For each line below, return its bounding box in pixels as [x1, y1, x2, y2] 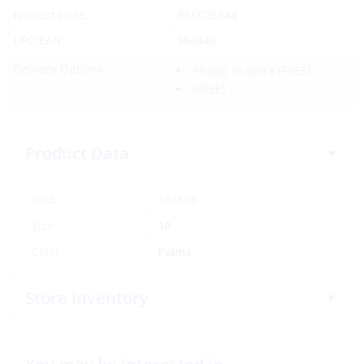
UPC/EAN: [13, 32, 65, 49]
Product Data [25, 142, 129, 165]
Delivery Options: [13, 61, 106, 77]
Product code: [13, 7, 88, 24]
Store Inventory [25, 287, 149, 310]
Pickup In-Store [192, 63, 275, 79]
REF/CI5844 [176, 7, 237, 24]
